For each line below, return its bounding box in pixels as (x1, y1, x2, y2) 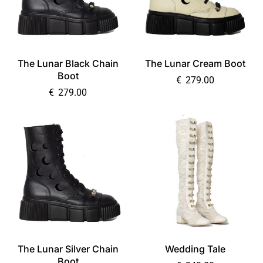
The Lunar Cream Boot (144, 57, 245, 69)
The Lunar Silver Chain (17, 243, 119, 255)
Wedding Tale (164, 243, 225, 255)
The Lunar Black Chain (17, 57, 119, 69)
